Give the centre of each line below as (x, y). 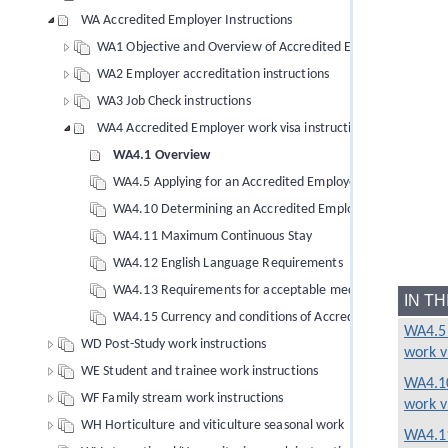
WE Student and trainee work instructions (199, 371)
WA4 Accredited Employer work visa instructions (234, 128)
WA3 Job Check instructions (174, 101)
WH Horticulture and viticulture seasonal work (213, 425)
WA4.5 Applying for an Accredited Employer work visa (265, 182)
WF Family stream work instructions (182, 398)
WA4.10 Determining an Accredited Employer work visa (271, 209)
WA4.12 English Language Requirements (228, 263)
